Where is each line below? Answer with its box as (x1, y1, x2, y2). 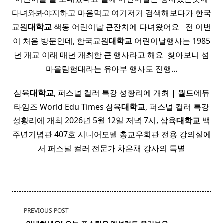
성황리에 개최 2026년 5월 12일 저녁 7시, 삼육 (13, 115, 176, 126)
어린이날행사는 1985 (132, 35, 210, 46)
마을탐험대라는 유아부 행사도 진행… (45, 63, 178, 74)
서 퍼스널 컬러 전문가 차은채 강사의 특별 (38, 143, 185, 154)
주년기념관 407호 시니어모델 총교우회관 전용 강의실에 (12, 129, 211, 140)
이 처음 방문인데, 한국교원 (13, 35, 109, 46)
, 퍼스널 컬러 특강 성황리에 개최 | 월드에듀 (53, 87, 210, 98)
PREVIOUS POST (24, 206, 69, 215)
